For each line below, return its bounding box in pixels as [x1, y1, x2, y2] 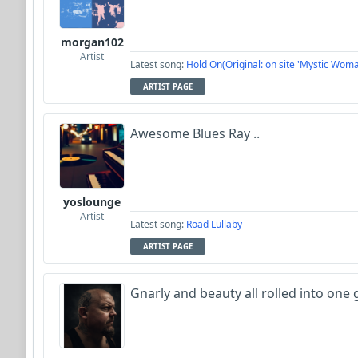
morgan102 [60, 34, 124, 50]
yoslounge [63, 194, 121, 209]
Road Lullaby [186, 217, 242, 231]
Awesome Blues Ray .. [130, 125, 260, 142]
